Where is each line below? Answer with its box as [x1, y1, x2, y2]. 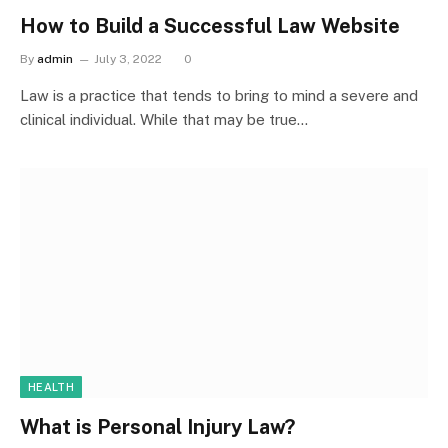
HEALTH [28, 380, 74, 393]
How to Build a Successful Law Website [20, 14, 400, 38]
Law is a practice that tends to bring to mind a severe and [20, 87, 418, 104]
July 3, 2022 [94, 52, 162, 66]
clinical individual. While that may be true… [20, 111, 308, 128]
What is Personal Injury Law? [20, 414, 295, 439]
